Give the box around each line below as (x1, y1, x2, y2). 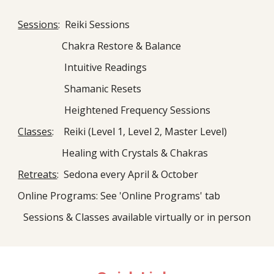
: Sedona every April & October (57, 168, 199, 182)
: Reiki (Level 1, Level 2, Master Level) (52, 125, 228, 139)
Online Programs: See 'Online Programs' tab (18, 189, 221, 203)
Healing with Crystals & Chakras (18, 146, 209, 160)
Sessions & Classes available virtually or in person (23, 210, 251, 224)
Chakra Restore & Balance (57, 39, 182, 53)
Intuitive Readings (18, 61, 147, 75)
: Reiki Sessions (58, 18, 130, 32)
